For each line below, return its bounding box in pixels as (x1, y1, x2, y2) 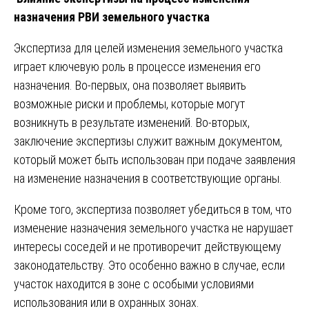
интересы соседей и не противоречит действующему (14, 239, 281, 254)
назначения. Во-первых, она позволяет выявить (14, 77, 246, 92)
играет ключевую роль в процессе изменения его (14, 59, 261, 74)
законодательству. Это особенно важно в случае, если (14, 257, 285, 272)
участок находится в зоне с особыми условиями (14, 276, 254, 291)
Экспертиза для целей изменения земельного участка (14, 40, 283, 55)
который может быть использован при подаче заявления (14, 152, 295, 167)
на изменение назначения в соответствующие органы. (14, 170, 282, 186)
